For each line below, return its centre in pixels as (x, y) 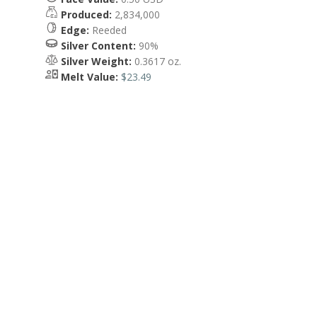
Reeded (108, 30)
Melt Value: (90, 77)
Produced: (86, 15)
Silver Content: (98, 46)
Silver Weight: (96, 61)
